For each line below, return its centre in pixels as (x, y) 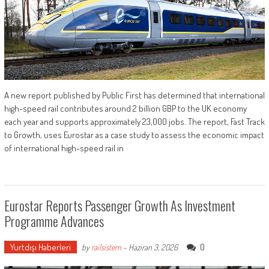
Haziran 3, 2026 (153, 247)
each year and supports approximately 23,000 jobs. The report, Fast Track (134, 122)
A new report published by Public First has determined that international (134, 95)
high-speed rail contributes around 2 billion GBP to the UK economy (125, 109)
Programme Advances (54, 221)
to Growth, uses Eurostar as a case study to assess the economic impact (134, 135)
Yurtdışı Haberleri (40, 247)
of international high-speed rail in (64, 148)
